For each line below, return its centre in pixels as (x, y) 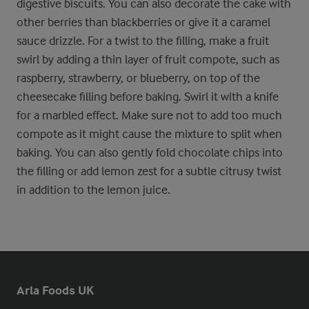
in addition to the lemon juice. (93, 189)
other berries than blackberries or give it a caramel (143, 22)
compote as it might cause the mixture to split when (149, 133)
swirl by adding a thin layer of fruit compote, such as (148, 59)
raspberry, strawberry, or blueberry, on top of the (138, 78)
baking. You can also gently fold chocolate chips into (150, 152)
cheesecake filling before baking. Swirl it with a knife (148, 96)
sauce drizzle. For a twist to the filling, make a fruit (143, 40)
